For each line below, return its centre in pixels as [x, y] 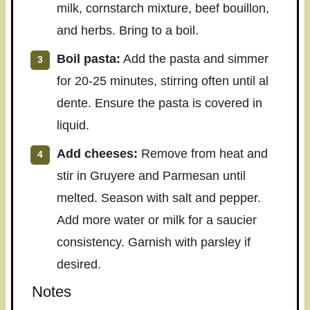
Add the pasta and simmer [194, 59]
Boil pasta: [88, 59]
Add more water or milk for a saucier [156, 220]
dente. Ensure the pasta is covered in [159, 103]
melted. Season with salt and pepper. [158, 198]
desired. [79, 265]
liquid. [73, 126]
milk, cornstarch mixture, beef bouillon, [163, 9]
